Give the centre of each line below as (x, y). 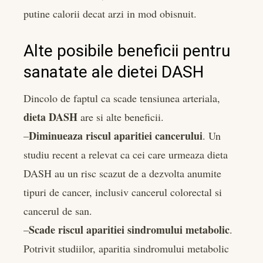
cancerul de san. (58, 211)
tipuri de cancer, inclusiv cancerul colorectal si (123, 192)
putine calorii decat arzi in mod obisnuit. (110, 14)
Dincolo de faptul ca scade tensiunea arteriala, (122, 98)
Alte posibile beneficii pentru (127, 51)
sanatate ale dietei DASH (114, 72)
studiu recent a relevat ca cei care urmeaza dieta (126, 154)
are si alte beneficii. (121, 117)
